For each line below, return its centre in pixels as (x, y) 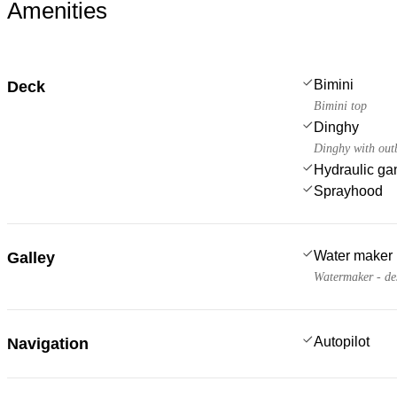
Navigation (48, 343)
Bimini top (340, 105)
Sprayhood (348, 191)
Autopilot (342, 341)
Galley (31, 257)
